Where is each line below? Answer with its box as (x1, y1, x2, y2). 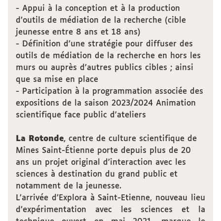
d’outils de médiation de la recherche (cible (16, 16, 186, 25)
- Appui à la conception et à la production (16, 4, 180, 13)
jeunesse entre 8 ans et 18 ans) (16, 28, 141, 37)
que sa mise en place (16, 75, 98, 84)
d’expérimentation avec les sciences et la (16, 206, 205, 214)
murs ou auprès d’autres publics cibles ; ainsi (16, 64, 193, 72)
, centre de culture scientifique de (64, 135, 197, 143)
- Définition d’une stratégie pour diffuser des (16, 40, 193, 48)
